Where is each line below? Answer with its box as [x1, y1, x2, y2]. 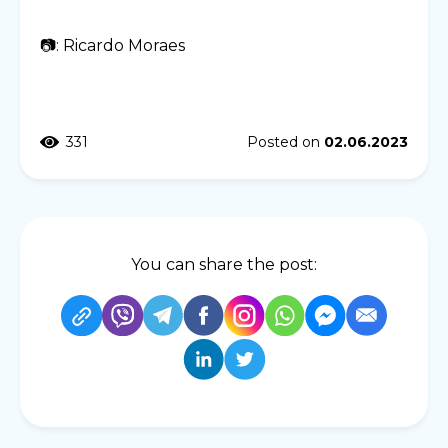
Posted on [247, 133, 324, 152]
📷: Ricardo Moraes [40, 36, 185, 56]
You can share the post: [131, 255, 317, 275]
